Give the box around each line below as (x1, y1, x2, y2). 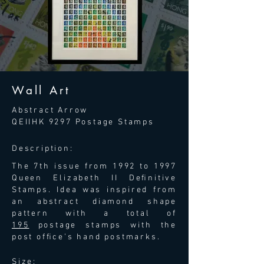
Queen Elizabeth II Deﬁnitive (12, 173, 177, 183)
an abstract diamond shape (12, 197, 177, 207)
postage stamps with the (29, 220, 177, 230)
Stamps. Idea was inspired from (12, 185, 177, 195)
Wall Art (12, 83, 71, 98)
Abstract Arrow (12, 105, 88, 115)
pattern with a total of (12, 209, 177, 219)
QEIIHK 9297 (12, 117, 72, 127)
